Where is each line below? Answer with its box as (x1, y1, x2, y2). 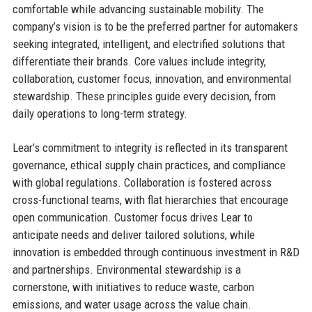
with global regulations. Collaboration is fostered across (12, 175, 272, 189)
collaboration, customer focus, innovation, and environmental (12, 71, 291, 86)
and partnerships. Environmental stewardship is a (12, 262, 241, 276)
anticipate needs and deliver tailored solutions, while (12, 227, 255, 242)
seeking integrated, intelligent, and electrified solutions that (12, 36, 285, 51)
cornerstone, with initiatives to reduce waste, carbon (12, 279, 254, 294)
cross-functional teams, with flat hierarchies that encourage (12, 192, 288, 207)
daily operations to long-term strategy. (12, 106, 187, 120)
